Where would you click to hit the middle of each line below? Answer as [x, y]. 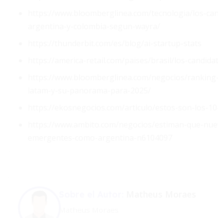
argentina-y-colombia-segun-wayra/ [94, 26]
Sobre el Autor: [92, 194]
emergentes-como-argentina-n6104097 [100, 138]
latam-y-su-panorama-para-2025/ [89, 91]
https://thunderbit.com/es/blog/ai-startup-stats [115, 43]
